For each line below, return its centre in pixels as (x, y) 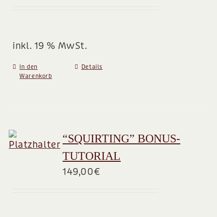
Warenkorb (36, 76)
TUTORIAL (92, 156)
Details (92, 67)
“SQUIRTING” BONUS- (122, 139)
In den (29, 67)
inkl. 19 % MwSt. (50, 46)
